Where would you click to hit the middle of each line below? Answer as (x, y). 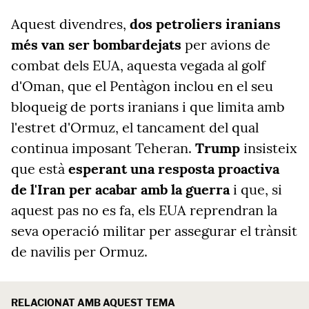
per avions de (226, 44)
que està (40, 169)
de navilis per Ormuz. (79, 251)
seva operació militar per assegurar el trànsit (154, 231)
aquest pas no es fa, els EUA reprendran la (144, 210)
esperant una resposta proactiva (174, 169)
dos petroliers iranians (205, 24)
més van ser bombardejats (96, 44)
